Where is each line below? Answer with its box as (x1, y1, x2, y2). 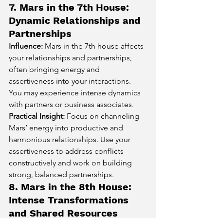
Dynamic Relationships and (9, 14, 144, 26)
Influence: (9, 41, 43, 51)
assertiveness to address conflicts (9, 146, 126, 156)
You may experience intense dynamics (9, 88, 143, 97)
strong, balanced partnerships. (9, 169, 114, 179)
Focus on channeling (65, 111, 141, 121)
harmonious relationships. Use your (9, 134, 132, 144)
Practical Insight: (9, 111, 65, 121)
